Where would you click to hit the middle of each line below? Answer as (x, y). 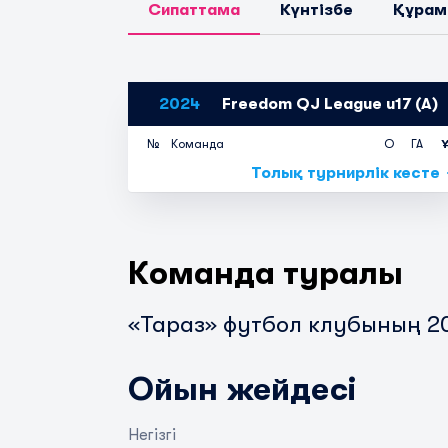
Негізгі (152, 435)
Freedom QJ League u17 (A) (327, 104)
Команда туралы (265, 273)
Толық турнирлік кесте (345, 173)
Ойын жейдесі (242, 389)
